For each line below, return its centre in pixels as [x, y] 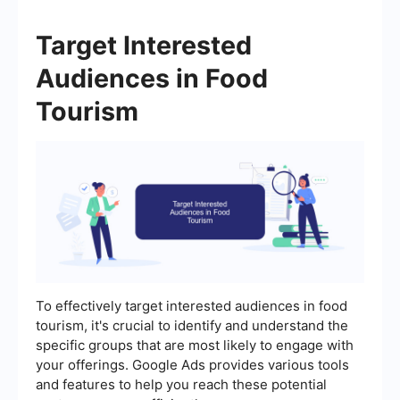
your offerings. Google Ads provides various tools [192, 365]
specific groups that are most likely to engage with [195, 346]
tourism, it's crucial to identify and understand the [192, 326]
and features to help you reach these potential [181, 385]
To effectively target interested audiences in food [192, 306]
